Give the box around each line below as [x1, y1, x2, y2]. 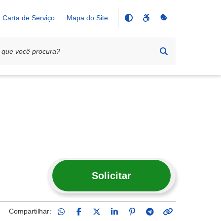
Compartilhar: [9, 207, 51, 215]
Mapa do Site [67, 14, 108, 22]
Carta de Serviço [2, 14, 55, 22]
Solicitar [92, 170, 131, 181]
